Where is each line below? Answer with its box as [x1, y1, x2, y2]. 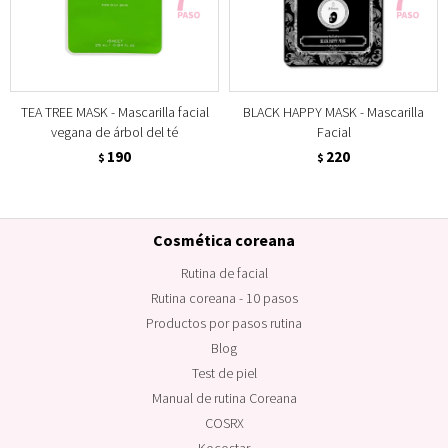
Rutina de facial [180, 263, 268, 282]
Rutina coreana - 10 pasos [150, 288, 298, 307]
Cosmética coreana [153, 229, 295, 250]
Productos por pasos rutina [146, 313, 302, 332]
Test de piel [191, 363, 257, 382]
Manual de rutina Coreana [151, 388, 297, 407]
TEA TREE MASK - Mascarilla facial [20, 102, 209, 121]
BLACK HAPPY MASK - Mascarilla [243, 102, 424, 121]
